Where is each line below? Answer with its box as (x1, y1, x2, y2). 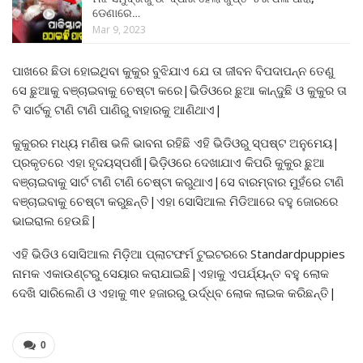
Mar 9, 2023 (92, 23, 146, 37)
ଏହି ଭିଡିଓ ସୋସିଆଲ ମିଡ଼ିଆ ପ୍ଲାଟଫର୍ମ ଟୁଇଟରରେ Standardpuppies (12, 245, 348, 262)
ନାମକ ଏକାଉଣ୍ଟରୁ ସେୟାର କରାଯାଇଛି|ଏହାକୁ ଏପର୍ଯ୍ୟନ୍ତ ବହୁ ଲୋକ (12, 264, 329, 281)
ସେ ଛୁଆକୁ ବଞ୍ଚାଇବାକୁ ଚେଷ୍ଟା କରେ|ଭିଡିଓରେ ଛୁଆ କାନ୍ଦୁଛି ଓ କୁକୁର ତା (12, 81, 347, 98)
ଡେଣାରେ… (92, 6, 140, 20)
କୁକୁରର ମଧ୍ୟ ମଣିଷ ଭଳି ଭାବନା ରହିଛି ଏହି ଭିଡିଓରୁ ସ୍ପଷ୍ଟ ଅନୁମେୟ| (12, 134, 340, 151)
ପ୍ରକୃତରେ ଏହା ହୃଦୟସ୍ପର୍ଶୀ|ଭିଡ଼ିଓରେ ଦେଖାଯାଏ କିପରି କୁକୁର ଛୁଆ (12, 153, 325, 170)
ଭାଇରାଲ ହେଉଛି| (12, 211, 97, 228)
